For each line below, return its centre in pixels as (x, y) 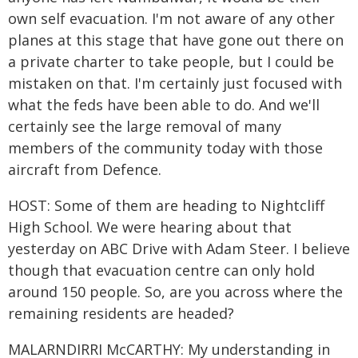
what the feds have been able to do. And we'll (164, 105)
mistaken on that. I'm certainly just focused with (175, 83)
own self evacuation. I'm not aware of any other (171, 18)
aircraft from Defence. (85, 169)
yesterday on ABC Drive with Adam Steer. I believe (179, 249)
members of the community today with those (165, 148)
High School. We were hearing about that (150, 227)
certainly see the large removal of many (145, 126)
